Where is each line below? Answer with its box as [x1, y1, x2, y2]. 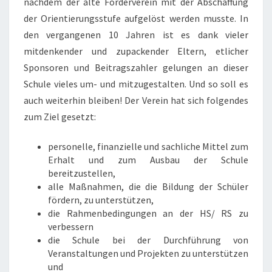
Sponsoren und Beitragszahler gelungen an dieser [24, 61, 248, 73]
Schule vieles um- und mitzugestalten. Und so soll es [24, 78, 248, 90]
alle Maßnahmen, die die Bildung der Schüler [48, 180, 248, 192]
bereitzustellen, [48, 167, 115, 179]
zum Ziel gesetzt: [24, 110, 96, 123]
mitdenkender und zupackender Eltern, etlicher [24, 45, 248, 57]
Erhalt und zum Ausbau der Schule [48, 154, 248, 166]
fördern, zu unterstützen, [48, 194, 154, 206]
